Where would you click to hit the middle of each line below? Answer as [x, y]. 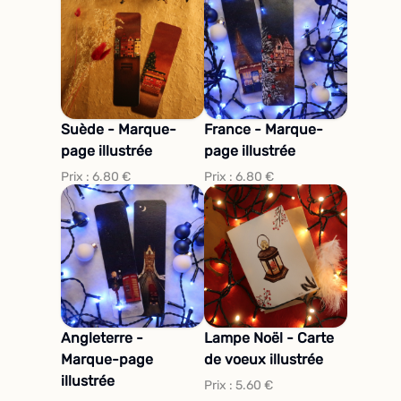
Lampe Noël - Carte [269, 337]
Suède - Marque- [119, 129]
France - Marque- [264, 129]
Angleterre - [102, 337]
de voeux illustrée [264, 359]
